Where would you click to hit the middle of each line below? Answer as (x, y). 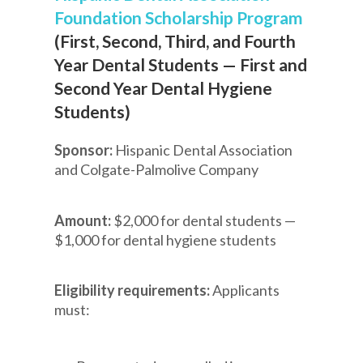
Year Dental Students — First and (181, 65)
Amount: (84, 220)
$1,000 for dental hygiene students (166, 239)
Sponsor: (85, 150)
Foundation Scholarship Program (179, 18)
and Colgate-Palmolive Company (157, 170)
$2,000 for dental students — (205, 220)
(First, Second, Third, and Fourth (175, 41)
